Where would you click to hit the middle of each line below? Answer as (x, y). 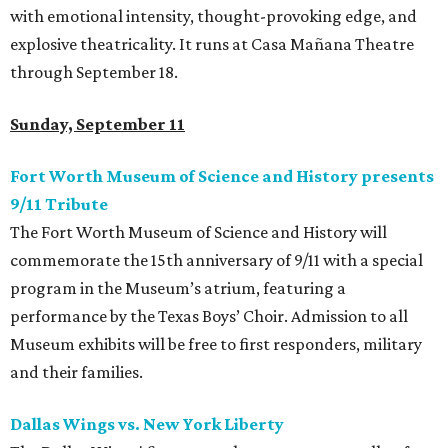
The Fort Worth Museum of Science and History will (198, 232)
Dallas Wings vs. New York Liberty (147, 424)
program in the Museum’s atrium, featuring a (178, 288)
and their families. (76, 372)
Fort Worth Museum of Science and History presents (222, 176)
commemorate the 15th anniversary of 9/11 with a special (216, 260)
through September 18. (94, 72)
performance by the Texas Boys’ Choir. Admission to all (209, 316)
